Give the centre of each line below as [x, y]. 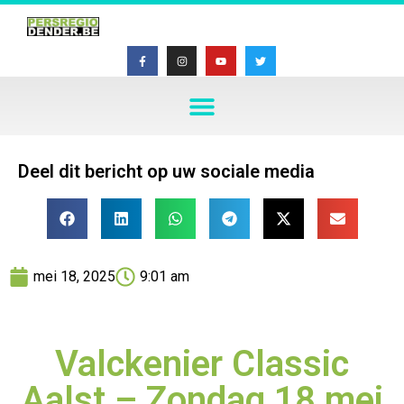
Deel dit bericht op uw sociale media [166, 171]
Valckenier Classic [202, 364]
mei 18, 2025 [74, 276]
